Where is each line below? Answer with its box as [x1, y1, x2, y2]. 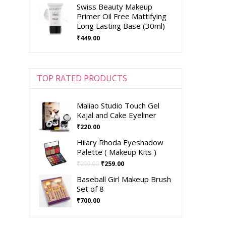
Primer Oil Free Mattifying [76, 11, 166, 21]
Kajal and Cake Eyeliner [76, 110, 156, 120]
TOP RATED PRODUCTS [36, 73, 127, 84]
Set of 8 [76, 184, 104, 194]
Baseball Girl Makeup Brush [76, 174, 171, 184]
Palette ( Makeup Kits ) [76, 147, 156, 157]
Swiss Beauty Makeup [76, 2, 152, 12]
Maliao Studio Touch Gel [76, 100, 159, 110]
